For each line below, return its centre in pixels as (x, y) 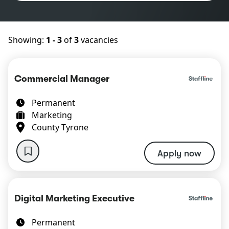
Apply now (179, 153)
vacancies (98, 40)
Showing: (27, 40)
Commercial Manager (62, 78)
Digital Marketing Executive (74, 198)
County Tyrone (60, 127)
